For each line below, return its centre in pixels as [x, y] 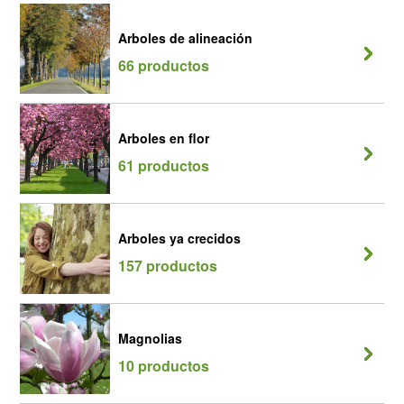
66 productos [164, 65]
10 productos [164, 366]
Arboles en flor [164, 138]
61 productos [164, 165]
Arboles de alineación [185, 38]
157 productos [168, 266]
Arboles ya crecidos [179, 238]
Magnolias [150, 338]
